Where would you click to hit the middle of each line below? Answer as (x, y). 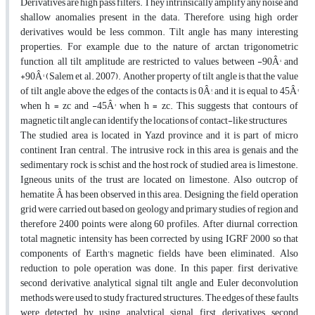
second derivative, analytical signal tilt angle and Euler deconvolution (159, 283)
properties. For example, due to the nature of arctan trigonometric (159, 47)
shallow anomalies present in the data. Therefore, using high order (159, 18)
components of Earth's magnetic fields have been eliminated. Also (159, 254)
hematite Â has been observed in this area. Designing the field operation (159, 195)
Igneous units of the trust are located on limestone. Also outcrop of (159, 180)
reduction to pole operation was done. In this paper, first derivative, (159, 269)
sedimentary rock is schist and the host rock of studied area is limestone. (159, 165)
